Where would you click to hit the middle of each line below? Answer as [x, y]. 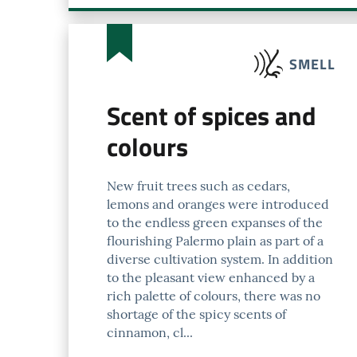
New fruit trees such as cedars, [198, 186]
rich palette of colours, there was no [214, 296]
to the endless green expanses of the [215, 222]
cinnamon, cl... [150, 332]
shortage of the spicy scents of [196, 314]
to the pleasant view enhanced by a [211, 277]
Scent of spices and [212, 116]
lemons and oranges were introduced [218, 204]
